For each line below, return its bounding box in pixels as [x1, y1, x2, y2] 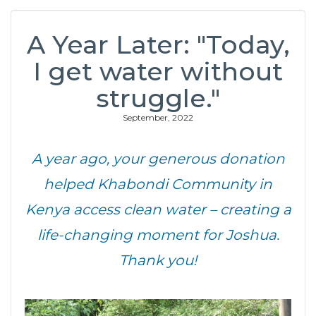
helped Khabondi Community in [44, 176, 272, 193]
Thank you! [119, 252, 197, 269]
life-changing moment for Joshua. [37, 226, 279, 243]
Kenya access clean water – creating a [25, 201, 291, 218]
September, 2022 [123, 112, 193, 123]
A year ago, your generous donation [31, 150, 285, 167]
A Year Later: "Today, [26, 29, 290, 60]
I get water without [33, 56, 283, 87]
